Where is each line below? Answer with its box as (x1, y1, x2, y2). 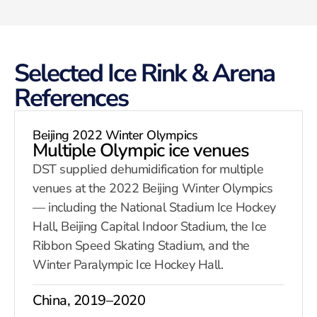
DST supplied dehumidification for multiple (33, 160, 263, 178)
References (14, 81, 128, 115)
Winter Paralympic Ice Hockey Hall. (33, 255, 223, 273)
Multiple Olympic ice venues (33, 137, 249, 163)
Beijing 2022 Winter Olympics (33, 126, 197, 144)
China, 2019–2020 (33, 291, 145, 311)
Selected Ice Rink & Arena (14, 56, 275, 90)
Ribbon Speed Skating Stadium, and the (33, 236, 250, 254)
